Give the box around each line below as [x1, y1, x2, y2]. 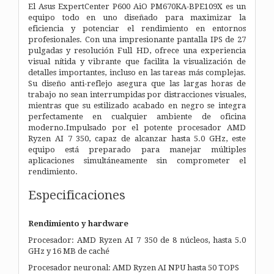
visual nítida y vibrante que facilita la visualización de [28, 56, 246, 66]
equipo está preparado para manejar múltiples [28, 144, 246, 154]
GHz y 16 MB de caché [28, 246, 109, 256]
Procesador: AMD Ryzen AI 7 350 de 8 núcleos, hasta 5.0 [28, 235, 246, 245]
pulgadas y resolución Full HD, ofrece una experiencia [28, 45, 246, 55]
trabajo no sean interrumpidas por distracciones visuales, [28, 89, 246, 99]
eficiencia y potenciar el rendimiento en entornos [28, 23, 246, 33]
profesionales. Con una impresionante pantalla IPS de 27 [28, 34, 246, 44]
